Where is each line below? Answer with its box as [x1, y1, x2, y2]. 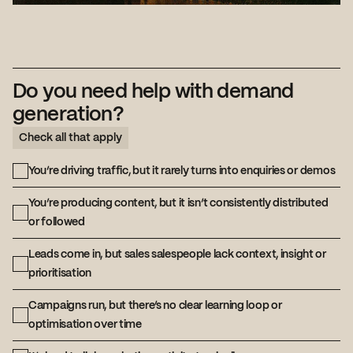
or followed [28, 217, 85, 229]
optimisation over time [28, 319, 142, 331]
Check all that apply [19, 132, 122, 143]
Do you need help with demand [13, 82, 294, 102]
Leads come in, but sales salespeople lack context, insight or [28, 249, 326, 261]
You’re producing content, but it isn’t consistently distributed [28, 198, 329, 210]
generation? [13, 105, 124, 124]
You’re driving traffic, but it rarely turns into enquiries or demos [28, 165, 336, 177]
